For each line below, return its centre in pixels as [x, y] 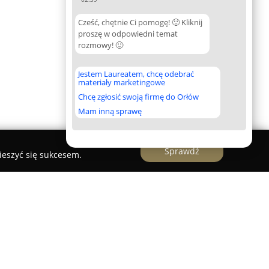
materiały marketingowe [122, 82]
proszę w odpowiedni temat [128, 34]
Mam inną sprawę [110, 111]
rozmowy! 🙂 [101, 45]
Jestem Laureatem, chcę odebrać [136, 74]
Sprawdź [182, 151]
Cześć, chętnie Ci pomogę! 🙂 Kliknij [140, 22]
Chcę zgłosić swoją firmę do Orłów [138, 97]
